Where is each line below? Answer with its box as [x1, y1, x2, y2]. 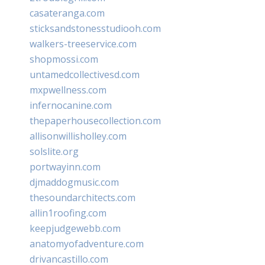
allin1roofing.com [30, 206, 106, 219]
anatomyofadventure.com [30, 237, 144, 250]
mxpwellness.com [30, 83, 106, 96]
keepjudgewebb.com [30, 221, 121, 235]
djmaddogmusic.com [30, 175, 119, 189]
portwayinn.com [30, 160, 101, 173]
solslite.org [30, 144, 79, 158]
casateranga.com [30, 6, 105, 20]
